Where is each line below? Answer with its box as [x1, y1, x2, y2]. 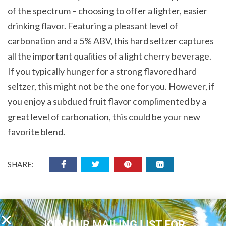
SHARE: [8, 159, 34, 169]
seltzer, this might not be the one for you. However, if [8, 80, 214, 92]
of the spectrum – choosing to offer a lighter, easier [8, 5, 207, 16]
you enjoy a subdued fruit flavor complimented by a [8, 95, 206, 107]
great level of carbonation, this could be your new [8, 110, 200, 122]
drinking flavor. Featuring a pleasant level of [8, 20, 178, 31]
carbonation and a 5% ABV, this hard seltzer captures [8, 35, 214, 46]
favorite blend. [8, 126, 65, 137]
